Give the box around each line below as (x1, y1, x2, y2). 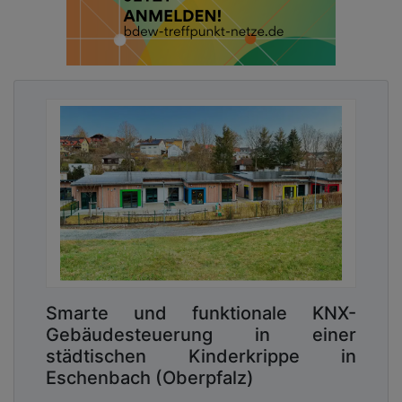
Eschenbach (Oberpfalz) (46, 366, 254, 389)
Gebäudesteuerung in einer (46, 323, 356, 345)
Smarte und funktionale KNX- (46, 301, 356, 324)
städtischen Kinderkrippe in (46, 345, 356, 367)
